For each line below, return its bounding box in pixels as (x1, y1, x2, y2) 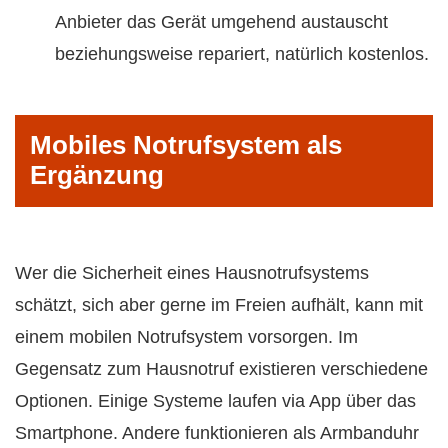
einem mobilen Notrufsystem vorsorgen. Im (15, 326, 358, 347)
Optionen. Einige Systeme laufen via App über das (15, 390, 416, 411)
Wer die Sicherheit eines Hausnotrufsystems (15, 262, 369, 283)
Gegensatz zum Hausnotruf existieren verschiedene (15, 358, 428, 379)
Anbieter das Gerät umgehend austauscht (55, 12, 388, 33)
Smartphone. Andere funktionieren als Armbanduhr (15, 422, 419, 443)
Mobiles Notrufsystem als (30, 129, 342, 160)
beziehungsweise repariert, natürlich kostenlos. (55, 44, 429, 65)
